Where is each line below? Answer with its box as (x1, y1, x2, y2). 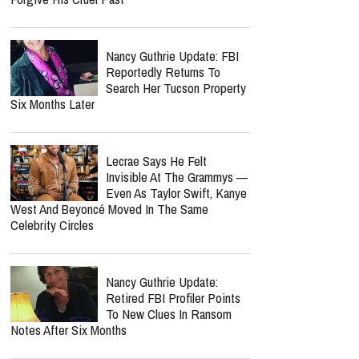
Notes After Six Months (10, 321, 127, 339)
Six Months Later (10, 95, 95, 113)
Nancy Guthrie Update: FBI (106, 46, 239, 65)
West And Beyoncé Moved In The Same (10, 200, 208, 218)
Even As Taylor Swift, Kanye (106, 184, 247, 202)
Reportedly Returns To (106, 63, 220, 81)
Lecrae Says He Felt (106, 151, 207, 170)
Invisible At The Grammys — (106, 167, 248, 186)
